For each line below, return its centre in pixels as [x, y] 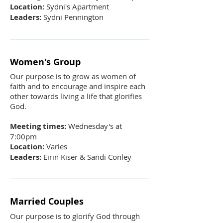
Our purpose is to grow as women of [73, 76]
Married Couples [47, 202]
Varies [56, 146]
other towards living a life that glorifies [76, 96]
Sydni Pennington [73, 17]
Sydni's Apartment [77, 6]
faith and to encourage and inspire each [78, 86]
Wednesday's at [94, 126]
